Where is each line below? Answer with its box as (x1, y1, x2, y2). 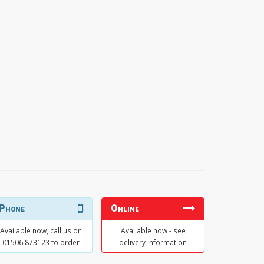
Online (111, 201, 139, 216)
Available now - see (120, 225, 186, 235)
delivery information (119, 237, 187, 247)
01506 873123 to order (2, 237, 80, 247)
